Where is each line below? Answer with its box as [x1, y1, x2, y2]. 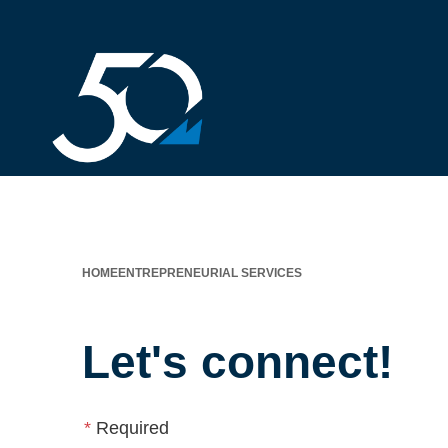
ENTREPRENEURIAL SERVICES [118, 266, 302, 280]
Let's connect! [82, 336, 393, 388]
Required [91, 418, 170, 438]
